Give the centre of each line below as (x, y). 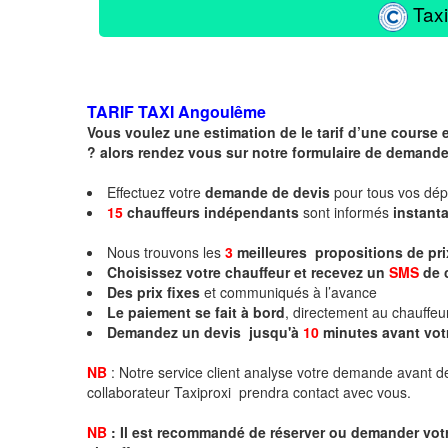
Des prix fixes (153, 291)
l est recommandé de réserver (224, 431)
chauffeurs (163, 211)
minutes (350, 331)
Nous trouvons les (166, 251)
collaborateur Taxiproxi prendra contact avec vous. (249, 391)
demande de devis (267, 191)
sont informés (346, 211)
